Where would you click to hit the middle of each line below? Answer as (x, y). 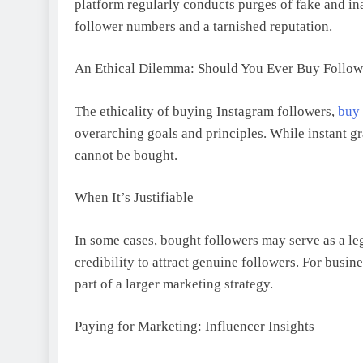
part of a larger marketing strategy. (174, 284)
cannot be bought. (126, 155)
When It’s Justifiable (134, 197)
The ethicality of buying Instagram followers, (206, 111)
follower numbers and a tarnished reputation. (203, 26)
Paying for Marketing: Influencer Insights (194, 326)
